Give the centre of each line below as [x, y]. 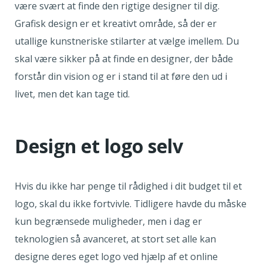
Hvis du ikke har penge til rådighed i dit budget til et [128, 186]
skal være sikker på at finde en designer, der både [124, 59]
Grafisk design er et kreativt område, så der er [116, 24]
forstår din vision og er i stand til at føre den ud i [121, 77]
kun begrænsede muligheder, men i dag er [108, 222]
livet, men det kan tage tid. [73, 94]
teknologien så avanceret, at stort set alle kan [115, 239]
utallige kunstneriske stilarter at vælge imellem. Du [127, 41]
